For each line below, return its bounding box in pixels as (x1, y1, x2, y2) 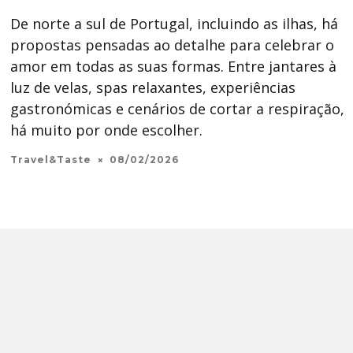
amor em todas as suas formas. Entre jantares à (10, 57, 336, 76)
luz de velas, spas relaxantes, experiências (10, 78, 295, 97)
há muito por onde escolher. (10, 121, 203, 139)
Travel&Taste (10, 154, 91, 165)
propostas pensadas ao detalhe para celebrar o (10, 35, 334, 54)
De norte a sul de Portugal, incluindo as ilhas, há (10, 14, 338, 33)
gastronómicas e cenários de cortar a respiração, (10, 99, 344, 118)
